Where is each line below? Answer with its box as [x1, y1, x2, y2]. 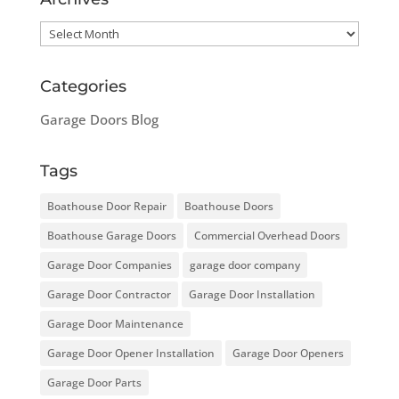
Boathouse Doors [183, 198, 273, 214]
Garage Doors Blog [39, 110, 159, 128]
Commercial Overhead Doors [193, 227, 340, 243]
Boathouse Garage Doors [46, 227, 176, 243]
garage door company [189, 256, 300, 273]
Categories [39, 76, 126, 96]
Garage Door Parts [46, 374, 142, 390]
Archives [38, 21, 93, 40]
